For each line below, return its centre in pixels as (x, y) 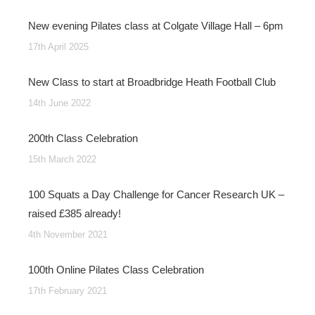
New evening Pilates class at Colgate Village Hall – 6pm (156, 26)
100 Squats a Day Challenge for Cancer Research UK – (156, 194)
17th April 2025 (58, 47)
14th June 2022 (59, 103)
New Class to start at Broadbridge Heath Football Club (152, 82)
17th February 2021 (67, 291)
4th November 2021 (68, 234)
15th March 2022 (62, 159)
